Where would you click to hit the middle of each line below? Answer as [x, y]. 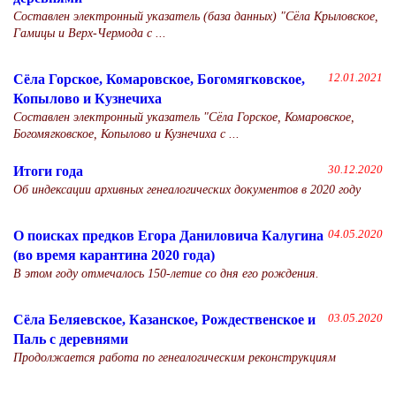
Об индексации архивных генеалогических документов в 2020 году [187, 190]
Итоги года [48, 171]
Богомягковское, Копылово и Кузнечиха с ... [126, 134]
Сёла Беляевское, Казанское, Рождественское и [164, 320]
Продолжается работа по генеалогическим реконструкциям [175, 358]
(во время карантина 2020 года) [114, 255]
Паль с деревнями [71, 339]
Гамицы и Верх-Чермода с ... [90, 33]
